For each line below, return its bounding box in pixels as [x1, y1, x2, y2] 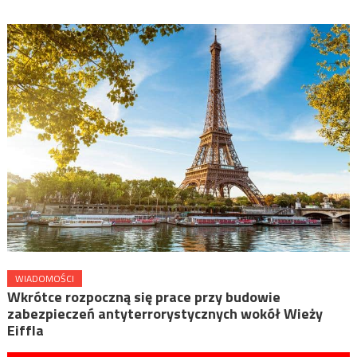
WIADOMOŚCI [14, 271, 74, 286]
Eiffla [6, 320, 44, 341]
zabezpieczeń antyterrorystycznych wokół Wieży [6, 303, 323, 324]
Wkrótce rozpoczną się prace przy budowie [6, 286, 280, 308]
